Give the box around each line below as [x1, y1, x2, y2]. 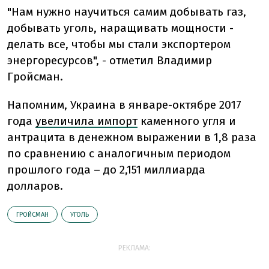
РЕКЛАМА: [118, 244, 151, 252]
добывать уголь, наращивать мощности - [7, 21, 234, 35]
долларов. [7, 179, 63, 193]
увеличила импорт [35, 114, 138, 128]
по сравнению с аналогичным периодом [7, 147, 231, 160]
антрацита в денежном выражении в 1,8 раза [7, 130, 256, 144]
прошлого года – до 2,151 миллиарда [7, 163, 205, 177]
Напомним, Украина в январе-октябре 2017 [7, 98, 241, 112]
